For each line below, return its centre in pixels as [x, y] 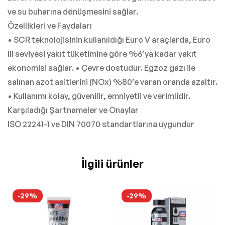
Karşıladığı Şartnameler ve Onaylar [73, 110]
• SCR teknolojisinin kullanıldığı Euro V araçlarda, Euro [109, 39]
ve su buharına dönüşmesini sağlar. [73, 11]
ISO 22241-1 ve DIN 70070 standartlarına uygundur [101, 124]
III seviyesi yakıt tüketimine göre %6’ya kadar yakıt [102, 53]
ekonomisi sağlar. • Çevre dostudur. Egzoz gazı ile [101, 68]
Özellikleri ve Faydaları [50, 25]
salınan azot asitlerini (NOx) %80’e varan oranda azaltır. [113, 82]
